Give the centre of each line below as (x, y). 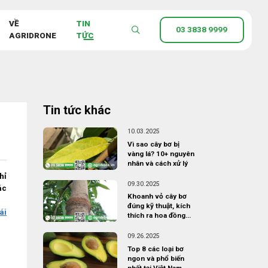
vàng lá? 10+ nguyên (161, 154)
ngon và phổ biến (156, 258)
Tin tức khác (77, 110)
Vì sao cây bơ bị (153, 144)
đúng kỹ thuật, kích (159, 206)
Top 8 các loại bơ (155, 249)
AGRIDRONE (32, 36)
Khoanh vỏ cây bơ (157, 197)
